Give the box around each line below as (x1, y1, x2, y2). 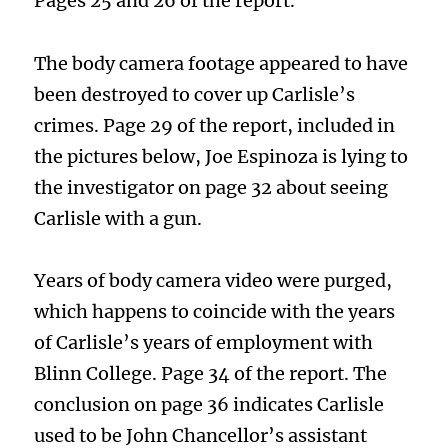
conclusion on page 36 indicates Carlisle (34, 393, 385, 417)
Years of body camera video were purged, (34, 269, 393, 293)
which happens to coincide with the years (34, 300, 396, 324)
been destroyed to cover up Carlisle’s (34, 82, 356, 106)
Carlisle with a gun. (34, 206, 203, 230)
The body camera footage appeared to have (34, 51, 409, 75)
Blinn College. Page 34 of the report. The (34, 362, 388, 386)
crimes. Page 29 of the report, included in (34, 113, 396, 137)
